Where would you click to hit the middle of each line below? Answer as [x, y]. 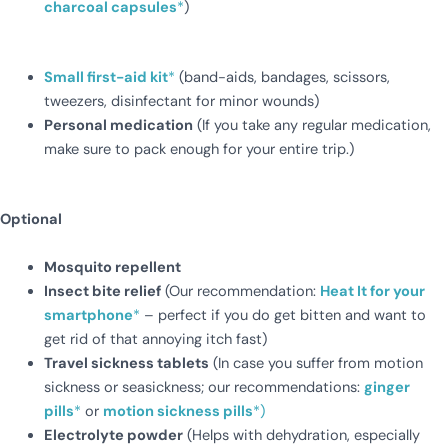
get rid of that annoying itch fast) [155, 340]
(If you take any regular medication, [311, 126]
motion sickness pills [177, 412]
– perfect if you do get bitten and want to [282, 316]
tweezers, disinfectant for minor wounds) [181, 102]
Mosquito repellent [112, 268]
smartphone [88, 316]
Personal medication [118, 126]
